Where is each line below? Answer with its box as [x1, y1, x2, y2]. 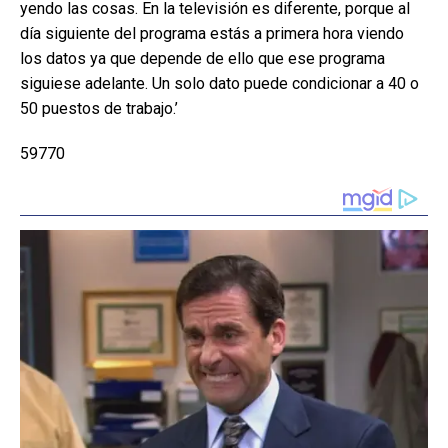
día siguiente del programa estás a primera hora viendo [20, 24, 404, 43]
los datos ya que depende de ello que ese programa [20, 49, 385, 68]
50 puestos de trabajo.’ [20, 99, 178, 118]
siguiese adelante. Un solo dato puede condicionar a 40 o [20, 74, 419, 93]
